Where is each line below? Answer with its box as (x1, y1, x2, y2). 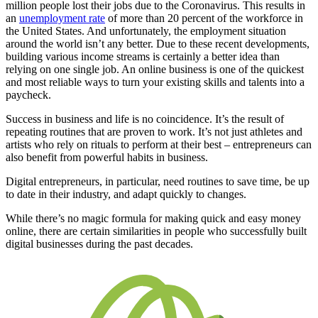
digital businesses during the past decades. (6, 238, 193, 251)
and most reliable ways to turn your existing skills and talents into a (6, 76, 305, 89)
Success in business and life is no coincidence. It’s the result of (6, 113, 284, 126)
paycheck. (6, 89, 54, 102)
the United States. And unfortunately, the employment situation (6, 25, 286, 38)
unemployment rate (19, 12, 105, 25)
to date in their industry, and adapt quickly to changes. (6, 188, 249, 201)
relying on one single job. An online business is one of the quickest (6, 63, 304, 76)
